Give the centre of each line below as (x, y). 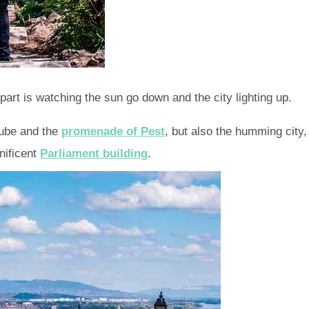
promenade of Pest (113, 132)
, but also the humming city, (236, 132)
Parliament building (94, 154)
